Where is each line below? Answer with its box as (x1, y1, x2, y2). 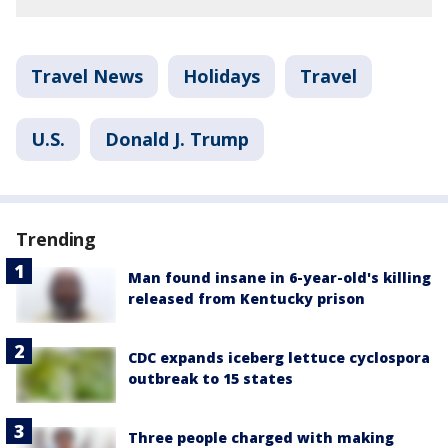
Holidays (183, 63, 260, 88)
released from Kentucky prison (128, 288, 365, 308)
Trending (16, 226, 97, 251)
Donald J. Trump (105, 126, 249, 151)
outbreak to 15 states (128, 368, 293, 388)
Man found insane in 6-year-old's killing (128, 267, 431, 287)
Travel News (31, 63, 143, 88)
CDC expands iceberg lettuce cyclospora (128, 347, 430, 367)
